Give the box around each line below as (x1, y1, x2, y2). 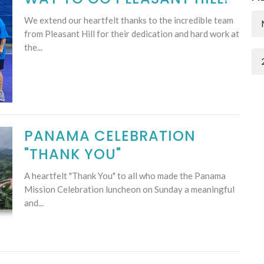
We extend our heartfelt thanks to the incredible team (24, 14, 233, 25)
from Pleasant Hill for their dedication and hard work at (24, 28, 239, 39)
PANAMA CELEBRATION (24, 126, 196, 146)
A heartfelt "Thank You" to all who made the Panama (24, 170, 226, 181)
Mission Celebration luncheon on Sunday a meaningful (24, 183, 235, 194)
